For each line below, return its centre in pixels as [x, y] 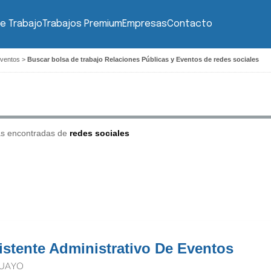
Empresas [144, 24]
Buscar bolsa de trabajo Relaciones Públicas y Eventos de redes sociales [143, 59]
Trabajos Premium [82, 24]
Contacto [189, 24]
